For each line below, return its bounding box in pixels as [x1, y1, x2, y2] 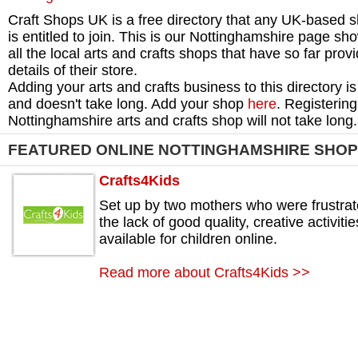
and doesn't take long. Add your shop [8, 96, 248, 113]
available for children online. [99, 231, 277, 248]
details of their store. [8, 62, 137, 79]
